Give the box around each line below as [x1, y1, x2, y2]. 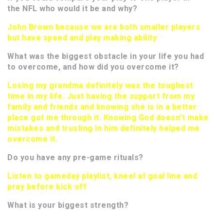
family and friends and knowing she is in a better [7, 102, 197, 112]
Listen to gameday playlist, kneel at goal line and [7, 171, 197, 181]
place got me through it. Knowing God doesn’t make [7, 113, 209, 123]
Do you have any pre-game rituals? [7, 153, 144, 163]
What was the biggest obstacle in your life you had [7, 52, 204, 61]
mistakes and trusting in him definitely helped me [7, 124, 200, 133]
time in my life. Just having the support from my [7, 91, 195, 101]
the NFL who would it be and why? [7, 4, 137, 14]
